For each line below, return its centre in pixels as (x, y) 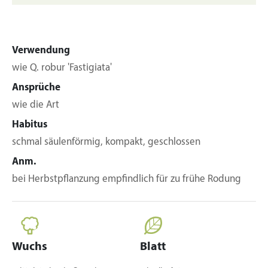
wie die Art (36, 105)
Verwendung (41, 51)
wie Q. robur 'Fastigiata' (62, 68)
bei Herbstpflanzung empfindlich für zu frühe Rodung (127, 179)
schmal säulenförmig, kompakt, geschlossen (106, 142)
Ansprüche (36, 88)
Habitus (30, 125)
